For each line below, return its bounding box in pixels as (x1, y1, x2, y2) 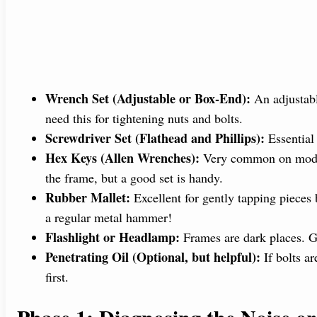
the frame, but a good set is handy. (45, 169, 223, 187)
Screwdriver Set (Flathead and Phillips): (45, 129, 265, 148)
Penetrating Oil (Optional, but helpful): (45, 248, 260, 267)
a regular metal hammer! (45, 209, 172, 226)
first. (45, 268, 69, 286)
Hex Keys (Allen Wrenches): (45, 149, 200, 168)
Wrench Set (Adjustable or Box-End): (45, 89, 250, 108)
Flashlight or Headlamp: (45, 228, 180, 247)
